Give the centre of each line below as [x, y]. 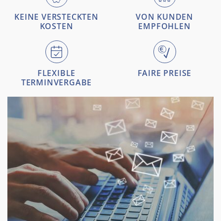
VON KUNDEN [164, 17]
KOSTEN [56, 26]
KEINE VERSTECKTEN [56, 17]
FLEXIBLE [56, 73]
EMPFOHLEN [165, 26]
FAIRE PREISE [165, 73]
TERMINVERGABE [56, 82]
